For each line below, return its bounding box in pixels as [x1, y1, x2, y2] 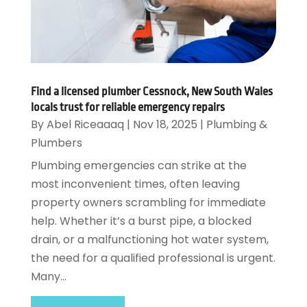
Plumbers [30, 134, 82, 151]
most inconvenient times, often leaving [30, 175, 240, 192]
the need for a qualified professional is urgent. [30, 249, 275, 266]
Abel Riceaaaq [46, 116, 124, 132]
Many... [30, 268, 66, 284]
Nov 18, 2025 [132, 116, 197, 132]
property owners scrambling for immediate [30, 194, 266, 210]
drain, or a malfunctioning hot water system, [30, 231, 269, 247]
